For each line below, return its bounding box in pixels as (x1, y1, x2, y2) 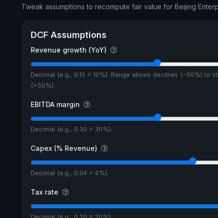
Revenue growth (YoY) (30, 46, 109, 54)
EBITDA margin (30, 100, 82, 109)
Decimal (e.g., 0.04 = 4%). (30, 169, 109, 177)
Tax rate (30, 187, 60, 196)
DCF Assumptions (30, 29, 107, 40)
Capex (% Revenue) (30, 144, 99, 153)
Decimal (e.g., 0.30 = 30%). (30, 126, 112, 133)
